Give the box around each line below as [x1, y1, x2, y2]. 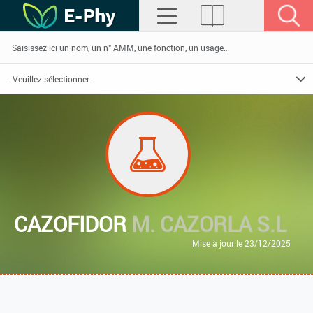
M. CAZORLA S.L [131, 210, 286, 238]
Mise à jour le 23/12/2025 [192, 238, 291, 249]
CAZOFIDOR [14, 210, 131, 238]
